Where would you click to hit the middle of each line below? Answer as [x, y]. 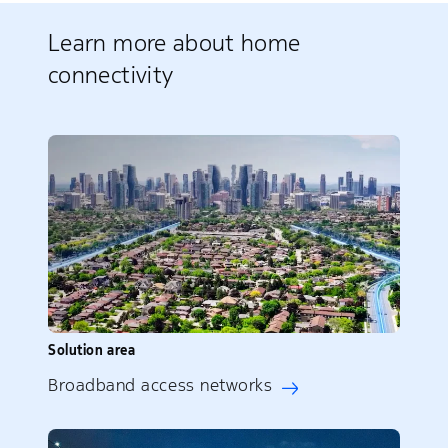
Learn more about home [174, 43]
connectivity [111, 75]
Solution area [92, 349]
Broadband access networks [160, 384]
